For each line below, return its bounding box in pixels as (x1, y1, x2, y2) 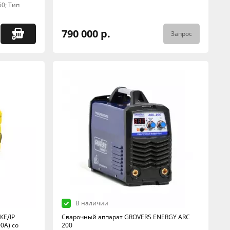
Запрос (170, 29, 192, 38)
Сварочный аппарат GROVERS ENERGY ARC (61, 213, 190, 221)
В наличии (75, 199, 108, 207)
